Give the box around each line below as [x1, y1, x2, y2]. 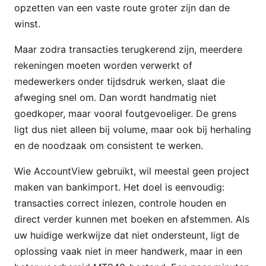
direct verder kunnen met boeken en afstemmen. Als [14, 213, 249, 225]
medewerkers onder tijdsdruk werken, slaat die [14, 75, 225, 87]
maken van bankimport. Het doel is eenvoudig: [14, 180, 224, 193]
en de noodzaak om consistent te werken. [14, 139, 203, 151]
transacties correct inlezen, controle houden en [14, 197, 226, 209]
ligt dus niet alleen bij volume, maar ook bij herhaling [14, 123, 251, 135]
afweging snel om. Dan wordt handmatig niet [14, 91, 217, 103]
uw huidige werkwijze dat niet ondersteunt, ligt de [14, 229, 239, 241]
